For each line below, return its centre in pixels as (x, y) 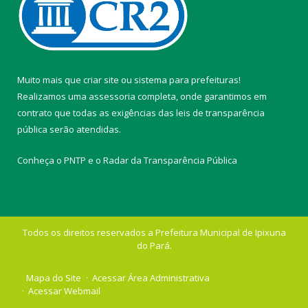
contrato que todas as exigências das (97, 112)
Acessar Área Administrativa (151, 277)
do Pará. (154, 245)
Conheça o (41, 160)
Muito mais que (50, 79)
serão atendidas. (84, 129)
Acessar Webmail (64, 290)
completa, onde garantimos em (201, 96)
